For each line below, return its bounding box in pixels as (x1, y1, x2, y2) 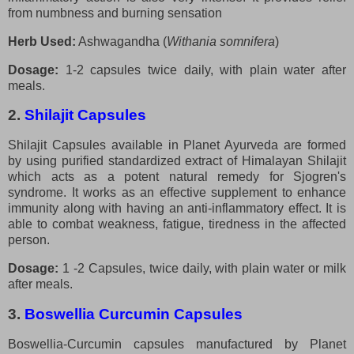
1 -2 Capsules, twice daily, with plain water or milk (62, 262, 347, 276)
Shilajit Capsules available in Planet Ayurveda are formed (8, 138, 346, 153)
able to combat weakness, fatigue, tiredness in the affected (8, 217, 346, 232)
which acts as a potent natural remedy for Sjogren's (8, 170, 346, 184)
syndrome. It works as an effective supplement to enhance (8, 186, 346, 200)
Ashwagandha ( (76, 34, 167, 48)
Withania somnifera (167, 34, 275, 48)
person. (8, 233, 50, 247)
